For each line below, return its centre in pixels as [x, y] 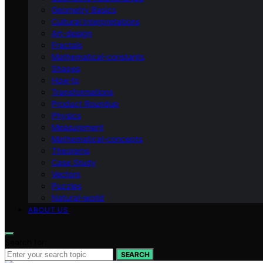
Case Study [74, 162]
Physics [66, 115]
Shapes [66, 68]
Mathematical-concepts [97, 139]
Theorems [71, 150]
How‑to [65, 80]
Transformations [82, 92]
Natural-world [78, 197]
